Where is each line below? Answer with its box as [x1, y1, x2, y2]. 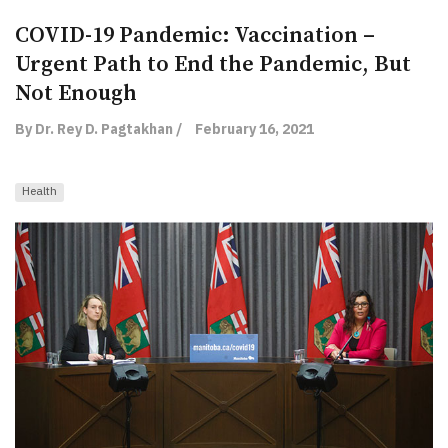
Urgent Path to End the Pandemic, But [15, 50, 411, 78]
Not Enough [15, 79, 137, 107]
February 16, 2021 [195, 119, 314, 138]
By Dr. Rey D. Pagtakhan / [15, 119, 182, 138]
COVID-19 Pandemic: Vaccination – [15, 21, 375, 49]
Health [22, 182, 58, 198]
